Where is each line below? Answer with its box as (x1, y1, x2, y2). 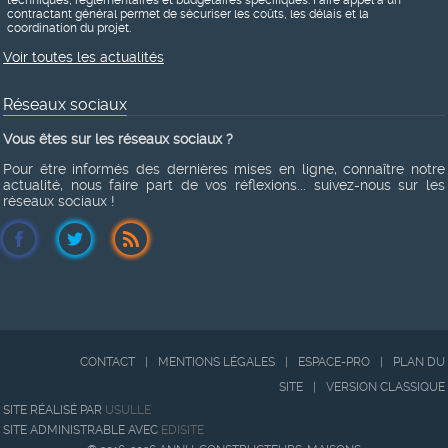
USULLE (105, 402, 151, 417)
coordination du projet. (7, 20, 131, 35)
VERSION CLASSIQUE (326, 379, 445, 394)
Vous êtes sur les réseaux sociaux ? (3, 130, 233, 147)
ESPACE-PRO (298, 354, 370, 369)
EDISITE (161, 422, 204, 437)
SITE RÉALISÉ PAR (3, 402, 105, 417)
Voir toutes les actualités (3, 48, 164, 65)
